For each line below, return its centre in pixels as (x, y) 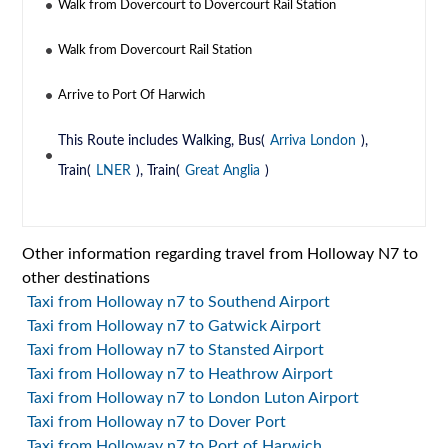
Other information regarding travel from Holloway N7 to (220, 254)
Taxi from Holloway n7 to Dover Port (157, 422)
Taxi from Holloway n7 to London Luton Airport (193, 398)
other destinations (86, 278)
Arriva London (313, 141)
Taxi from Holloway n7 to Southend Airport (179, 302)
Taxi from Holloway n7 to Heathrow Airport (180, 374)
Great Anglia (223, 171)
